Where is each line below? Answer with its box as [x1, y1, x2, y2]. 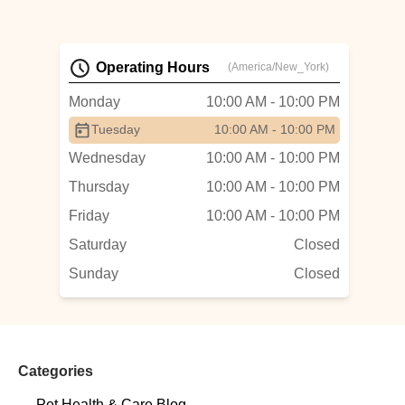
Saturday [69, 237, 127, 252]
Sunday [69, 266, 118, 281]
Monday [69, 94, 120, 109]
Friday [69, 208, 109, 223]
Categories [18, 363, 93, 379]
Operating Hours [96, 60, 210, 75]
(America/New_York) [228, 61, 329, 73]
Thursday [69, 179, 129, 194]
